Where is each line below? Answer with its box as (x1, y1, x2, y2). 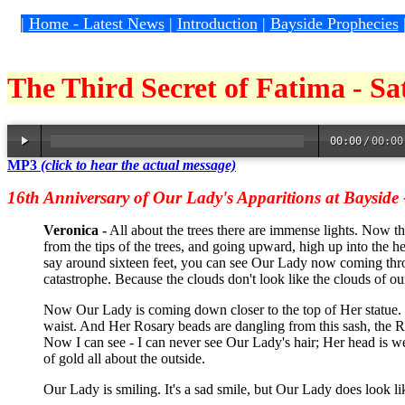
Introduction (176, 14, 258, 33)
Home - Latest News (28, 14, 165, 33)
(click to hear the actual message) (41, 156, 236, 173)
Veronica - (43, 221, 107, 238)
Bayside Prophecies (269, 14, 399, 33)
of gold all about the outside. (43, 350, 205, 366)
